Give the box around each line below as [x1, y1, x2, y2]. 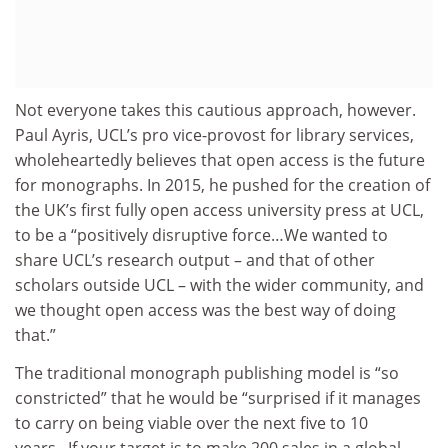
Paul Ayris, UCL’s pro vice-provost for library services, [15, 124, 414, 147]
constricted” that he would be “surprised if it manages [15, 386, 421, 409]
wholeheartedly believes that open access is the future [15, 149, 425, 172]
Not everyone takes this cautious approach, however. [15, 99, 416, 122]
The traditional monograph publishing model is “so [15, 361, 399, 384]
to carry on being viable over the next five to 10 [15, 411, 368, 434]
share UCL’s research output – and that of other [15, 249, 375, 272]
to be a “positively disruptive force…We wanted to [15, 224, 388, 247]
